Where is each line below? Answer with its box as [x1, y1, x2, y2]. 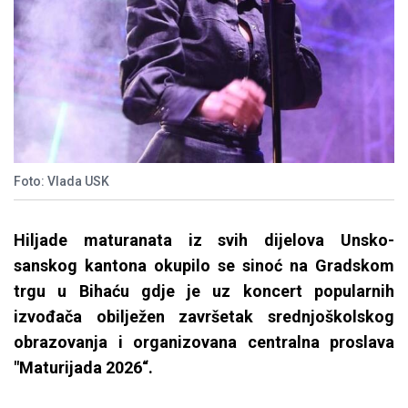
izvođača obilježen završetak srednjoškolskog [14, 307, 394, 327]
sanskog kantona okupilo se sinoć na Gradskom [14, 256, 394, 276]
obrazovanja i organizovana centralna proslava [14, 332, 394, 352]
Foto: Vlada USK [14, 174, 109, 189]
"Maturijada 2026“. [14, 358, 153, 378]
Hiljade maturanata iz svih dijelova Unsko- [14, 230, 394, 250]
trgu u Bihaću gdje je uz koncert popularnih [14, 281, 394, 301]
